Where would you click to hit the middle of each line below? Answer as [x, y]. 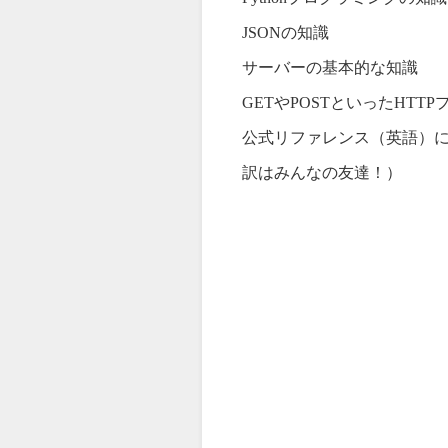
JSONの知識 [285, 33]
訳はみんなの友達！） [321, 173]
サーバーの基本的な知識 [329, 68]
